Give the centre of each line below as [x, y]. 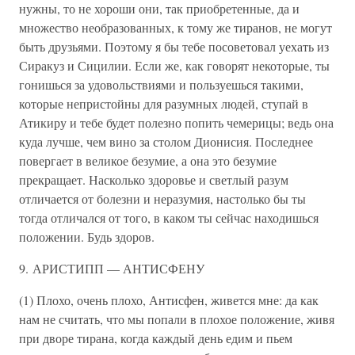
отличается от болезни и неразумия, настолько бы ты [162, 198]
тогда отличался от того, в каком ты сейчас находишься [169, 218]
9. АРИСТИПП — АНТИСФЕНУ [112, 268]
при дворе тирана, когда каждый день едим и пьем [156, 338]
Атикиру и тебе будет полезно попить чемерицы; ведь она [176, 122]
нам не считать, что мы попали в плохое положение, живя [177, 319]
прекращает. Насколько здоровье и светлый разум [154, 179]
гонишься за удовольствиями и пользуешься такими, [161, 84]
